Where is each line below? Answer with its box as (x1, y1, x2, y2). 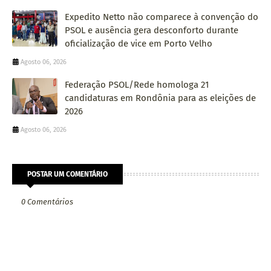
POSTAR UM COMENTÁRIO (27, 169, 108, 178)
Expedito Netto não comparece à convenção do (65, 11, 258, 22)
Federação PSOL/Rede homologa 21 (65, 79, 209, 90)
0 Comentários (21, 197, 73, 206)
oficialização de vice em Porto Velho (65, 38, 212, 49)
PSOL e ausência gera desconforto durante (65, 24, 238, 36)
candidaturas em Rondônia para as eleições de (65, 92, 256, 103)
